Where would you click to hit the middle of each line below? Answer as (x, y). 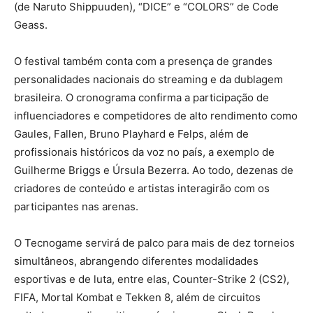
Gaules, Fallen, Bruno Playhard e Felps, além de (131, 133)
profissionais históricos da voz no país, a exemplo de (144, 152)
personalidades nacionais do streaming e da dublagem (148, 79)
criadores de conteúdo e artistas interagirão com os (142, 188)
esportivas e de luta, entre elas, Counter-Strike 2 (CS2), (152, 279)
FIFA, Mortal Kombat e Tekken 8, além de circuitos (137, 297)
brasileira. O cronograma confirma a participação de (141, 97)
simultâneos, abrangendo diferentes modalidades (136, 261)
